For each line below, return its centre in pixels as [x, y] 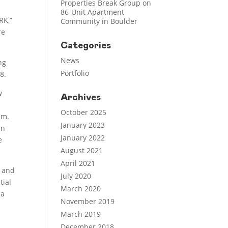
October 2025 [84, 112]
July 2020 [76, 176]
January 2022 [83, 138]
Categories [86, 46]
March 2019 [81, 214]
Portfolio [75, 73]
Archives [81, 98]
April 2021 [78, 163]
